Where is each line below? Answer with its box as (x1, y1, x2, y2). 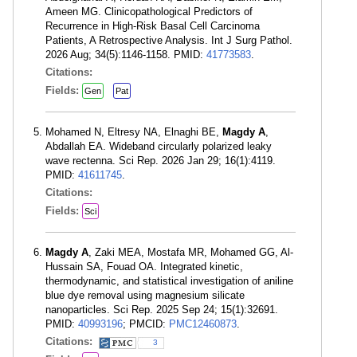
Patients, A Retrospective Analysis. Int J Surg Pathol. (45, 34, 292, 46)
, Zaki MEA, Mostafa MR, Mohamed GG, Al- (88, 246, 293, 258)
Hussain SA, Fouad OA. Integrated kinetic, (45, 261, 243, 273)
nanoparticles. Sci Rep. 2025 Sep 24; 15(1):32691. (45, 304, 278, 316)
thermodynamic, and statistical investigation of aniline (45, 275, 293, 287)
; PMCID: (123, 318, 169, 330)
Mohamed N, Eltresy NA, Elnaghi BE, (45, 126, 222, 138)
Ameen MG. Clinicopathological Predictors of (45, 6, 253, 18)
